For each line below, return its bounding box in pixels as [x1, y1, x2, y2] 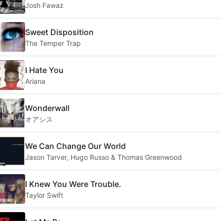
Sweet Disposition [25, 27, 94, 37]
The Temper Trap [25, 38, 81, 47]
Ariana [25, 76, 45, 85]
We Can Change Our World [25, 141, 126, 151]
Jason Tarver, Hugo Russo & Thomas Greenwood [25, 152, 182, 161]
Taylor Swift [25, 190, 63, 199]
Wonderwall [25, 103, 70, 113]
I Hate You [25, 65, 64, 75]
